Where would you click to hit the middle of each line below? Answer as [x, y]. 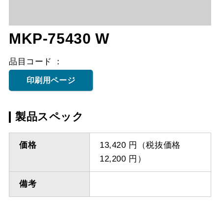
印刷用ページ [51, 81]
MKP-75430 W [59, 39]
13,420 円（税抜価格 [140, 145]
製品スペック [49, 117]
